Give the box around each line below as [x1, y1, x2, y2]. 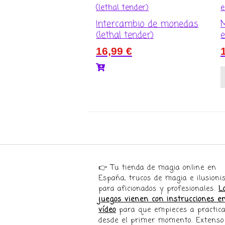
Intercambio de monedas [96, 17, 198, 32]
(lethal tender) [96, 28, 154, 43]
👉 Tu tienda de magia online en [98, 162, 216, 173]
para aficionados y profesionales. [98, 183, 218, 194]
